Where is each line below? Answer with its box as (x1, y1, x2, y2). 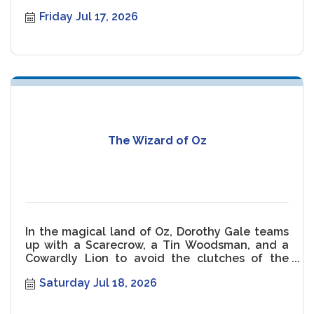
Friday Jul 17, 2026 (39, 9, 138, 23)
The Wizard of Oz (107, 134, 207, 148)
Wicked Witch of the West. (25, 264, 172, 278)
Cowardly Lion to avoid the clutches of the (25, 251, 289, 265)
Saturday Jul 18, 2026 (39, 276, 157, 290)
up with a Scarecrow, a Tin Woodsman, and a (25, 238, 289, 252)
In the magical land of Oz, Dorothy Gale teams (25, 224, 289, 238)
